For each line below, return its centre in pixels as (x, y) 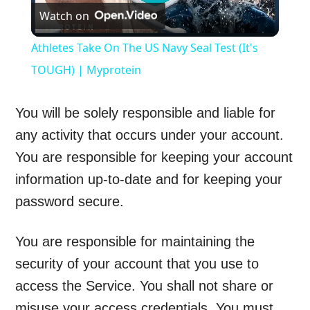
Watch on (64, 16)
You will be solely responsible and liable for (146, 113)
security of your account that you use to (137, 264)
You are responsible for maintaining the (135, 242)
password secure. (70, 202)
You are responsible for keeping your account (154, 157)
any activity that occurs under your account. (150, 135)
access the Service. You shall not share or (145, 286)
